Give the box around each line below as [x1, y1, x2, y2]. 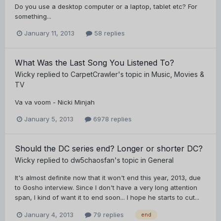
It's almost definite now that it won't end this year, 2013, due [15, 174, 201, 182]
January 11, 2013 [24, 29, 74, 37]
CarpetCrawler [71, 70, 118, 79]
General [148, 156, 174, 165]
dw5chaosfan [71, 156, 114, 165]
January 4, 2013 [24, 210, 74, 219]
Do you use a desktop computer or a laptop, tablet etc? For [15, 2, 197, 10]
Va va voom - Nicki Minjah [15, 98, 95, 107]
